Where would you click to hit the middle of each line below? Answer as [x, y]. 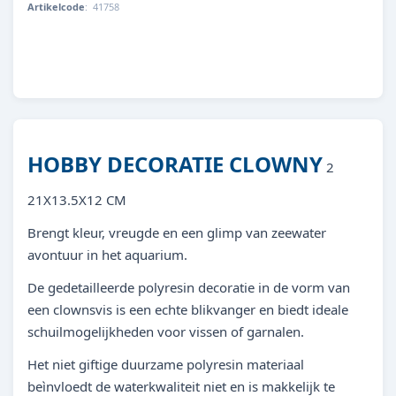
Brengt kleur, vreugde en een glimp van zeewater [177, 232]
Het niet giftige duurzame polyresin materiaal [166, 364]
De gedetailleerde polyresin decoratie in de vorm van [189, 287]
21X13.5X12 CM [77, 200]
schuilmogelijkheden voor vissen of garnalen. [166, 331]
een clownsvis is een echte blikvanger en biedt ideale [188, 309]
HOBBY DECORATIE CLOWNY [175, 164]
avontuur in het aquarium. [107, 255]
